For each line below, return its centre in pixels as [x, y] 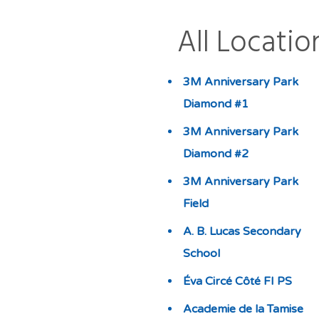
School [201, 253]
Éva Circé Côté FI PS [237, 281]
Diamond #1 [215, 104]
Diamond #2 [215, 154]
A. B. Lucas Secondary [242, 231]
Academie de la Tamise [243, 309]
